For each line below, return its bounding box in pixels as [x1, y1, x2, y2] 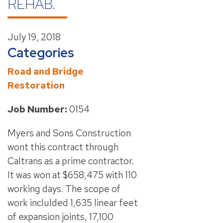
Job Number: [7, 103, 67, 115]
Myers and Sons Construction [7, 127, 131, 139]
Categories [7, 44, 74, 61]
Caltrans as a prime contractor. [7, 155, 134, 167]
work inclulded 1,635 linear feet [7, 197, 138, 209]
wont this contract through [7, 141, 118, 153]
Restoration [7, 79, 65, 92]
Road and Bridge [7, 65, 84, 78]
